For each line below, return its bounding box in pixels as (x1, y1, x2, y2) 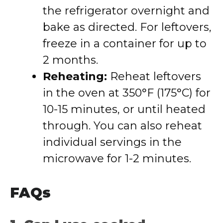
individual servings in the (43, 135, 182, 149)
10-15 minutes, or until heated (43, 103, 206, 116)
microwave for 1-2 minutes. (43, 152, 191, 165)
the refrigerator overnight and (43, 4, 210, 17)
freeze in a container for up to (43, 37, 207, 50)
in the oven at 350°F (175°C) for (43, 86, 211, 100)
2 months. (43, 53, 98, 67)
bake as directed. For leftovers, (43, 20, 212, 34)
